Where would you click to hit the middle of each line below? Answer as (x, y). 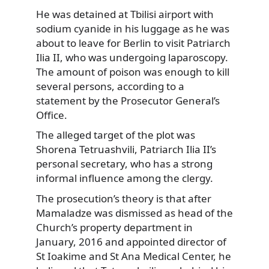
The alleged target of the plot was (116, 135)
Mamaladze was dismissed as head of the (134, 213)
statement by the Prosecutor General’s (128, 100)
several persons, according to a (110, 86)
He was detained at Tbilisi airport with (125, 14)
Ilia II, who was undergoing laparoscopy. (132, 57)
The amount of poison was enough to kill (133, 71)
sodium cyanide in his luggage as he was (133, 28)
